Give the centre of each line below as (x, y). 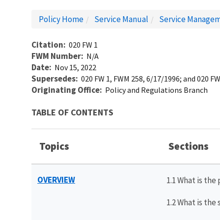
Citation (47, 44)
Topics (53, 146)
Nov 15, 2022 (75, 67)
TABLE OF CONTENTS (72, 112)
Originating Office (66, 90)
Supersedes (54, 78)
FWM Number (56, 56)
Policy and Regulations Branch (156, 90)
